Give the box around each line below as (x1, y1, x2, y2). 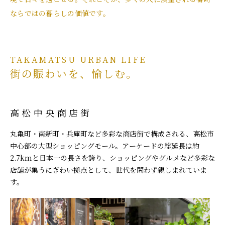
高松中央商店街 (10, 106, 92, 119)
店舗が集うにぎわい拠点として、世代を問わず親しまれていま (10, 165, 207, 175)
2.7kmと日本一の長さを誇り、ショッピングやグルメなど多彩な (10, 153, 215, 163)
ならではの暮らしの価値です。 (10, 8, 110, 18)
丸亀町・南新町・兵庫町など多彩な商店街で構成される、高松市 (10, 129, 214, 139)
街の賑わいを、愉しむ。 (10, 66, 138, 81)
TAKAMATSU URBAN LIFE (10, 54, 146, 65)
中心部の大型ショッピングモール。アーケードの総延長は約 (10, 141, 199, 151)
